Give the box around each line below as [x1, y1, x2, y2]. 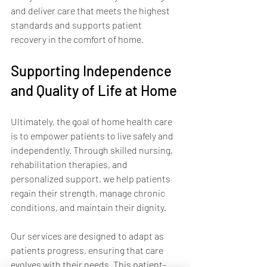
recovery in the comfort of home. [11, 33, 144, 45]
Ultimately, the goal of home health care [11, 115, 174, 127]
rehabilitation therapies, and [11, 158, 129, 170]
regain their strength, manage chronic [11, 187, 167, 198]
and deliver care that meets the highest [11, 4, 172, 16]
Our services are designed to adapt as [11, 229, 166, 241]
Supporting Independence [11, 61, 175, 79]
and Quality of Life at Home [11, 81, 177, 99]
